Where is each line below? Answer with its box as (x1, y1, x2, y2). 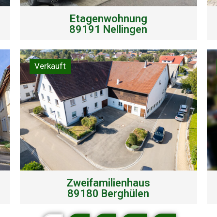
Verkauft (34, 61, 66, 71)
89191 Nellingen (69, 23, 148, 35)
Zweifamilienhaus (66, 176, 151, 189)
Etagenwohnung (69, 12, 147, 25)
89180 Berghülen (67, 187, 150, 200)
